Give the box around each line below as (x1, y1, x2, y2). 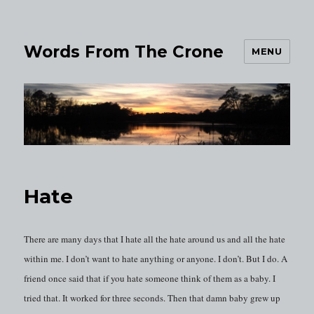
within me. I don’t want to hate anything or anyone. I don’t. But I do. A (24, 252, 288, 266)
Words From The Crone (24, 41, 224, 62)
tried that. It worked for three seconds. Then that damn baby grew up (24, 292, 281, 305)
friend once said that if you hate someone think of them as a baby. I (24, 272, 276, 285)
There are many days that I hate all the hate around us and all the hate (24, 233, 286, 246)
